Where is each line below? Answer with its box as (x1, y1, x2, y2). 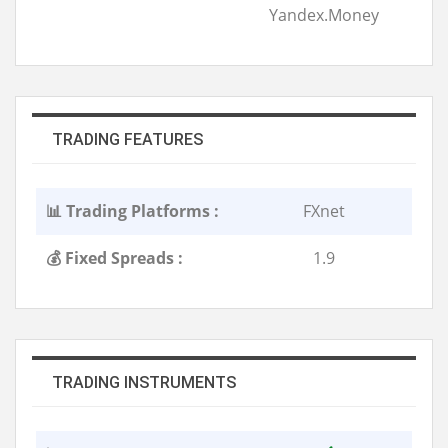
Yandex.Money (269, 3, 379, 26)
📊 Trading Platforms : (46, 199, 219, 222)
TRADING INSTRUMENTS (52, 372, 236, 392)
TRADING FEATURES (52, 129, 203, 149)
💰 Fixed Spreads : (46, 246, 183, 269)
